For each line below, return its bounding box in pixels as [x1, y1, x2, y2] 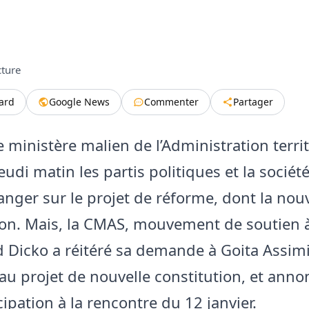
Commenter [144, 94, 199, 108]
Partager [233, 94, 273, 108]
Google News [49, 94, 110, 108]
